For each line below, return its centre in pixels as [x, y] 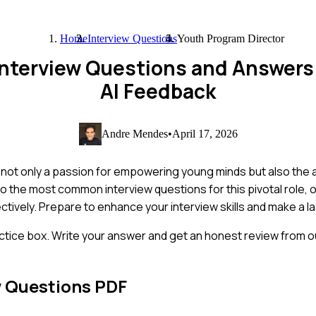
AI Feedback [158, 91]
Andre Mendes [134, 133]
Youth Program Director [231, 38]
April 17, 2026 [205, 133]
